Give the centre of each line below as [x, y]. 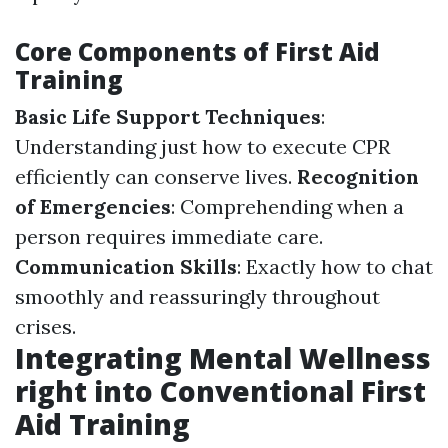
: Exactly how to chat [335, 267]
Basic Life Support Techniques [168, 117]
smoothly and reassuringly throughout [197, 297]
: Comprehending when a [287, 207]
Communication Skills [126, 267]
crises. [45, 327]
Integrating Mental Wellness [223, 358]
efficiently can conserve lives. [156, 177]
